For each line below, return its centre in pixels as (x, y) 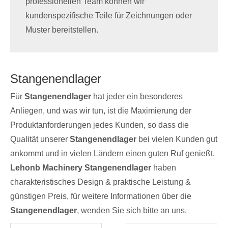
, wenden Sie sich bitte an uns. (132, 200)
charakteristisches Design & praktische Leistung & (101, 171)
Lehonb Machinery (46, 157)
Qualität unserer (40, 129)
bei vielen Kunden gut (177, 129)
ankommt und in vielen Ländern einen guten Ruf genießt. (112, 143)
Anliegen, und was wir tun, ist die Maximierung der (101, 100)
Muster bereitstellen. (62, 19)
